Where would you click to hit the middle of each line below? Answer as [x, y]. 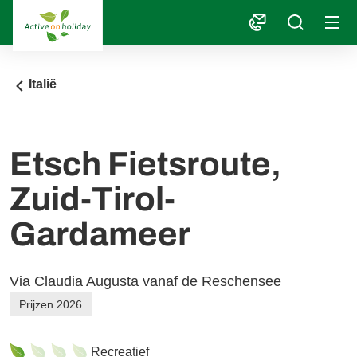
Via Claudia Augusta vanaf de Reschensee [146, 281]
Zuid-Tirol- [93, 199]
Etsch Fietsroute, [146, 164]
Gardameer [100, 234]
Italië [43, 84]
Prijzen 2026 [51, 304]
